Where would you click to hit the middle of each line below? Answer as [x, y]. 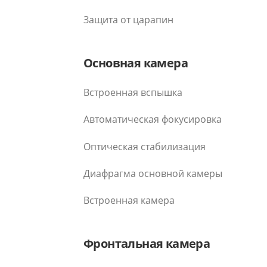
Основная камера [136, 63]
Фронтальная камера [147, 243]
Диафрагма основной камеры [153, 173]
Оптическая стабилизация [145, 147]
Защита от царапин [128, 19]
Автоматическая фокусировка [153, 119]
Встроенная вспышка [133, 92]
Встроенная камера [129, 200]
